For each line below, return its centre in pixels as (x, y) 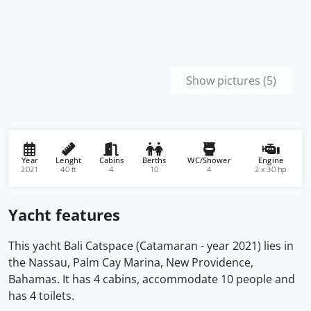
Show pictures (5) (232, 81)
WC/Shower (209, 160)
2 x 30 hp (270, 169)
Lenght (68, 160)
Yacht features (64, 215)
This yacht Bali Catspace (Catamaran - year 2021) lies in (151, 246)
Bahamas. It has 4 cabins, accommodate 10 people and (152, 279)
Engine (270, 160)
